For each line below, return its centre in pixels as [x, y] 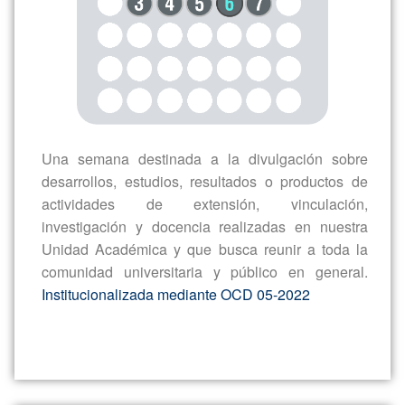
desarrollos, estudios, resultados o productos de [205, 126]
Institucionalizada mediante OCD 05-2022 [176, 239]
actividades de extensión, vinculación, [205, 148]
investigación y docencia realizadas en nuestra [205, 171]
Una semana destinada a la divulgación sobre [205, 103]
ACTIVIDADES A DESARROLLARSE [200, 374]
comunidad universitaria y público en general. [205, 216]
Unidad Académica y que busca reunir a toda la [205, 193]
